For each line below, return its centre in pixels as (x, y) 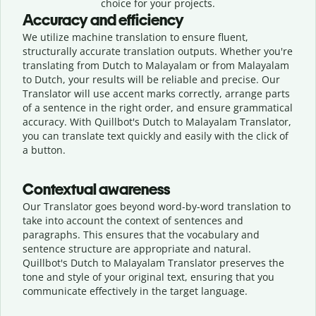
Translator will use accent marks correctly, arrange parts (156, 93)
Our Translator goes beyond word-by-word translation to (157, 206)
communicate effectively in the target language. (135, 291)
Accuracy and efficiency (103, 20)
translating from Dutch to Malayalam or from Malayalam (156, 65)
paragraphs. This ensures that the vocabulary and (141, 234)
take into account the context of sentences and (133, 220)
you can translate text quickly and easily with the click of (156, 135)
